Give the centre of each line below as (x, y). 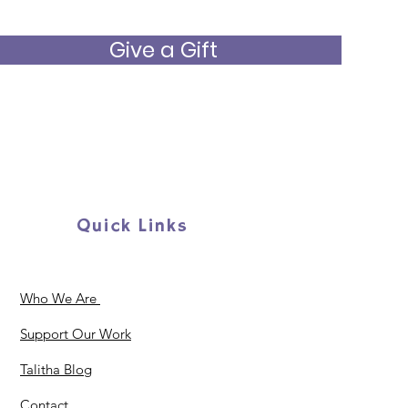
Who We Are (60, 298)
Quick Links (133, 228)
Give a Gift (163, 50)
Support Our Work (76, 334)
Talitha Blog (56, 369)
